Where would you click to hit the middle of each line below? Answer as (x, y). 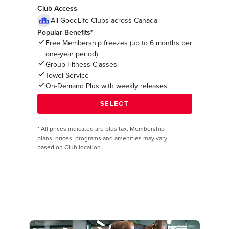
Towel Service (67, 76)
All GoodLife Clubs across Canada (104, 20)
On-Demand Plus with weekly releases (106, 86)
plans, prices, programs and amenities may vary (102, 138)
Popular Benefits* (65, 33)
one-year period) (71, 54)
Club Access (57, 9)
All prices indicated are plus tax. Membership (102, 129)
